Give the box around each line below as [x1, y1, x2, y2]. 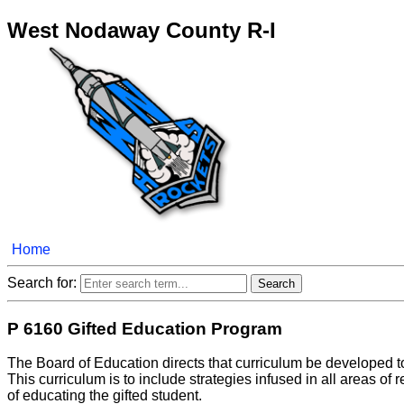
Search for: [7, 274, 80, 290]
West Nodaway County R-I [7, 17, 276, 42]
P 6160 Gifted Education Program [7, 318, 282, 338]
